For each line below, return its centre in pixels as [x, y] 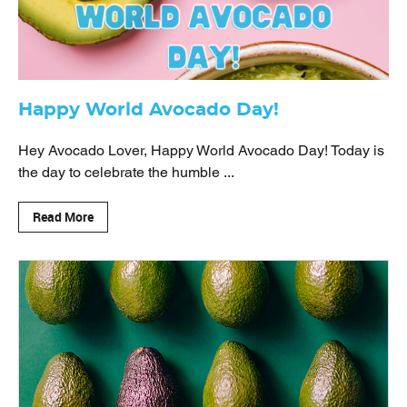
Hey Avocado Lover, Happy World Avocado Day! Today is [201, 150]
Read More [63, 216]
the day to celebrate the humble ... [126, 172]
